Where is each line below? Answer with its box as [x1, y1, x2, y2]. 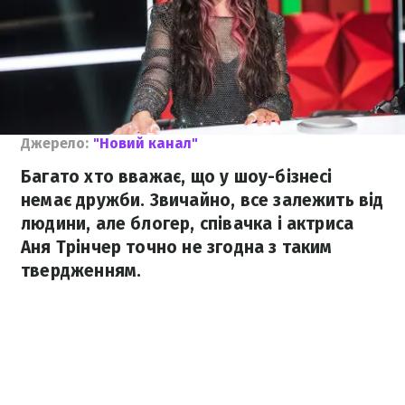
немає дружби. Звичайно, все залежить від [21, 190, 384, 211]
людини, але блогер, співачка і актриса [21, 213, 354, 234]
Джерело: [21, 135, 89, 152]
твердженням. [21, 260, 142, 281]
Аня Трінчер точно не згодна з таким [21, 237, 333, 258]
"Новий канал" [93, 135, 198, 152]
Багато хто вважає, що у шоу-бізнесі [21, 166, 333, 187]
